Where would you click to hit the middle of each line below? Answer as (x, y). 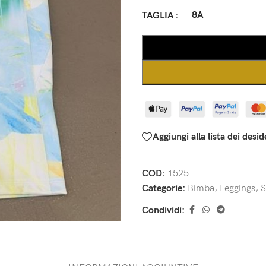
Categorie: (164, 189)
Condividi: (163, 210)
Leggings (237, 189)
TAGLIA (158, 16)
